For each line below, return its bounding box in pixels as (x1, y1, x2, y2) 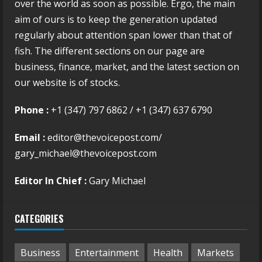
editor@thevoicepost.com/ (47, 131, 162, 144)
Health (153, 246, 182, 259)
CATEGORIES (15, 212, 64, 226)
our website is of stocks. (15, 76, 120, 89)
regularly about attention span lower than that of (15, 29, 232, 42)
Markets (197, 246, 234, 259)
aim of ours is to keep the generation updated (15, 13, 217, 26)
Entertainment (75, 246, 139, 259)
